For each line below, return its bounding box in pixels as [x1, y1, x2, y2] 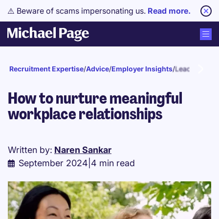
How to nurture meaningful [8, 88, 182, 109]
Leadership [175, 65, 211, 73]
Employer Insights [111, 65, 173, 73]
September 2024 [19, 158, 88, 168]
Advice [86, 65, 109, 73]
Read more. [148, 6, 191, 16]
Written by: [8, 145, 52, 155]
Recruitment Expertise [9, 65, 84, 73]
